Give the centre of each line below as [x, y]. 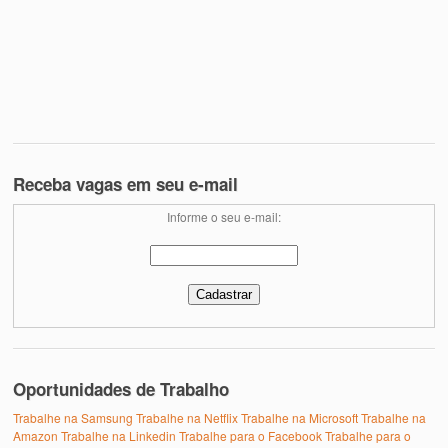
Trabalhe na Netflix [187, 417]
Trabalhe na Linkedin [119, 435]
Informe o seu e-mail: [224, 217]
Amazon [36, 435]
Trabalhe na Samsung [73, 417]
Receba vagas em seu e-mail [126, 184]
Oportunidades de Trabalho [121, 388]
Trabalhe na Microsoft [300, 417]
